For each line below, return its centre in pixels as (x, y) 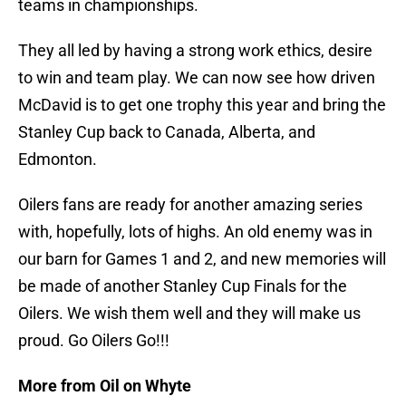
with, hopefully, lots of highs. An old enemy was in (195, 232)
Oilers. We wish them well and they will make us (189, 314)
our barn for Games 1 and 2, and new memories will (202, 259)
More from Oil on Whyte (105, 386)
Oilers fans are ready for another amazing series (190, 205)
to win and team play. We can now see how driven (197, 78)
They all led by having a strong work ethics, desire (195, 51)
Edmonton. (58, 159)
